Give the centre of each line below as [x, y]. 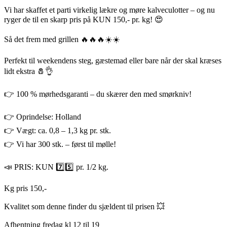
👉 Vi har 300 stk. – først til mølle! [60, 144]
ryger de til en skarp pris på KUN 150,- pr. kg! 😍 [84, 20]
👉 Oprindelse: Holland [43, 117]
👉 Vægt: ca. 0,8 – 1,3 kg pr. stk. [58, 131]
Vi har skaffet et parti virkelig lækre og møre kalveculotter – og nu [109, 10]
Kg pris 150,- [25, 188]
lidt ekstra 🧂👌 [29, 71]
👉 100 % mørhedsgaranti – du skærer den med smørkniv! [98, 94]
